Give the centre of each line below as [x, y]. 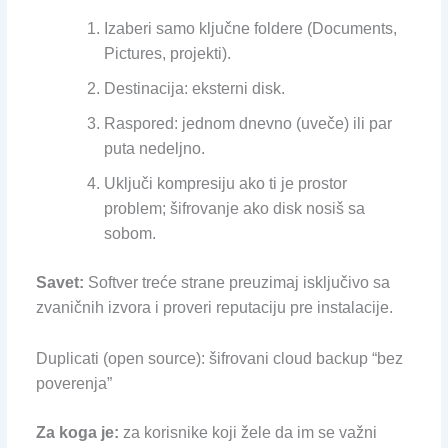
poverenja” [73, 383]
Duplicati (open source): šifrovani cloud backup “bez [219, 358]
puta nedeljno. [154, 149]
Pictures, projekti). [167, 54]
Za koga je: [77, 432]
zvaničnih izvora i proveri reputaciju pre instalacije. [214, 308]
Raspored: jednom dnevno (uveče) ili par [247, 124]
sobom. [129, 234]
